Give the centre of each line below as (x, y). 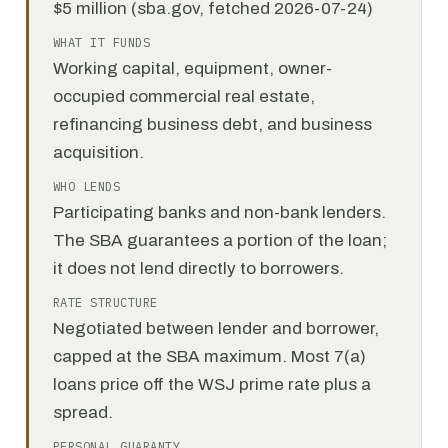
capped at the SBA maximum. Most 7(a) (209, 356)
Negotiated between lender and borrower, (216, 328)
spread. (83, 412)
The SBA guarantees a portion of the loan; (220, 240)
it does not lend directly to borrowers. (198, 268)
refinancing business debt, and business (212, 124)
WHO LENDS (87, 186)
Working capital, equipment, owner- (192, 68)
